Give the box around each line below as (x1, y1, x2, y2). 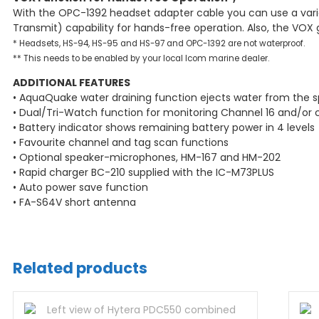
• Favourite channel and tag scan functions (13, 135, 229, 150)
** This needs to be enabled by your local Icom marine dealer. (13, 53, 269, 65)
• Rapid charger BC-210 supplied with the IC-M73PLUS (13, 165, 274, 180)
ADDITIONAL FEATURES (13, 75, 130, 90)
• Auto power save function (13, 180, 148, 195)
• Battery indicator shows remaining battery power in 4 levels (13, 120, 315, 135)
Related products (13, 257, 147, 278)
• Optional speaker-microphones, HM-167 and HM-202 (13, 150, 281, 165)
